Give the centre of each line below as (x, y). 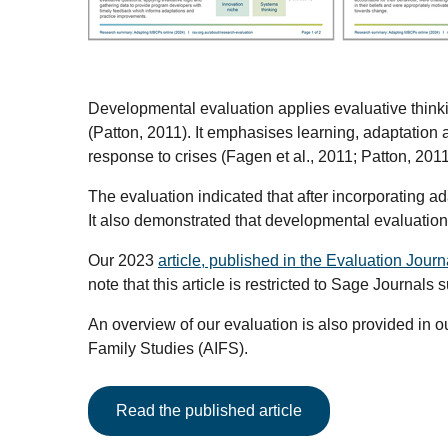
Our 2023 (123, 260)
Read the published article (209, 410)
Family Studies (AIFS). (168, 348)
